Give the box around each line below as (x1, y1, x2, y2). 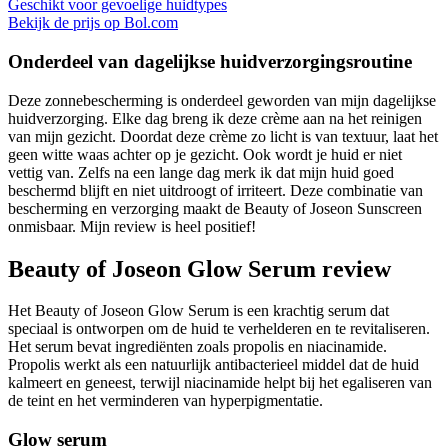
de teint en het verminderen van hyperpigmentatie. (8, 392, 323, 410)
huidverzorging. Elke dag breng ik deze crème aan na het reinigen (8, 109, 422, 127)
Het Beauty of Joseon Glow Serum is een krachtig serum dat (8, 302, 389, 320)
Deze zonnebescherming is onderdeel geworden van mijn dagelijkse (8, 91, 436, 109)
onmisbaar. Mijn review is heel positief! (8, 217, 256, 235)
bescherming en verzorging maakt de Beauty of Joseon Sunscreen (8, 199, 422, 217)
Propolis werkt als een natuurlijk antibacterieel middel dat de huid (8, 356, 419, 374)
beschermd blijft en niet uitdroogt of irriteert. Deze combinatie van (8, 181, 423, 199)
